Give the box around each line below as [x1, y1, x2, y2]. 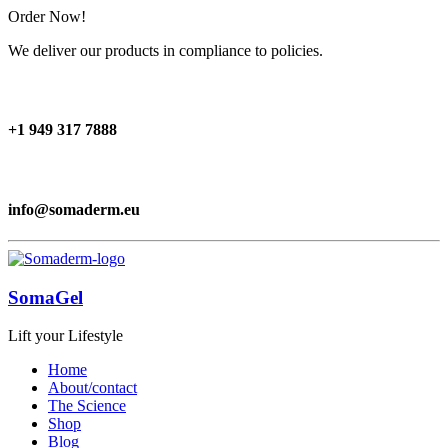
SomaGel [8, 286, 83, 308]
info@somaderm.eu [8, 200, 140, 218]
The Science [48, 397, 126, 415]
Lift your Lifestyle [8, 327, 123, 345]
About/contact [48, 379, 137, 397]
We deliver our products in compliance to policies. [8, 42, 323, 59]
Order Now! [8, 8, 86, 25]
